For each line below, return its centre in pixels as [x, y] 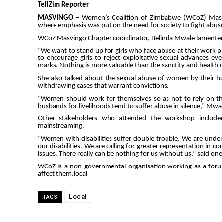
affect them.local [62, 174]
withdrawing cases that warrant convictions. [103, 86]
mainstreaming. [61, 126]
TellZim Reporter [63, 5]
